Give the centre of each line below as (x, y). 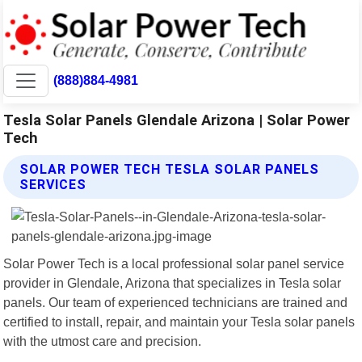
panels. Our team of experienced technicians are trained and (176, 302)
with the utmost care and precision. (103, 341)
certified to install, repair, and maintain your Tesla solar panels (179, 321)
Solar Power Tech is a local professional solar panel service (174, 263)
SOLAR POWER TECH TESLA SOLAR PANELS (170, 169)
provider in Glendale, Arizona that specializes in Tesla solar (173, 282)
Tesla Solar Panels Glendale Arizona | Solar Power (177, 120)
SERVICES (53, 184)
